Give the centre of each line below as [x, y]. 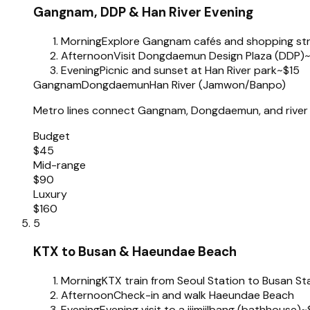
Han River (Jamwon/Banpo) [218, 84]
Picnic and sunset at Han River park [188, 70]
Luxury [50, 194]
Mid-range [60, 165]
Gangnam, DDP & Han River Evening [143, 12]
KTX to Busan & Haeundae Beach [135, 252]
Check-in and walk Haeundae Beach [204, 295]
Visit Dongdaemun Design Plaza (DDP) [209, 55]
